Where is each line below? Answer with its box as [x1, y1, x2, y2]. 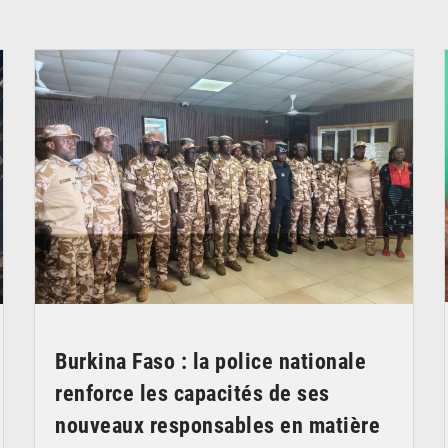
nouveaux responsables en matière [55, 412, 380, 438]
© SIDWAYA [340, 26, 395, 38]
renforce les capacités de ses [55, 380, 330, 406]
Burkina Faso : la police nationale [55, 348, 366, 374]
